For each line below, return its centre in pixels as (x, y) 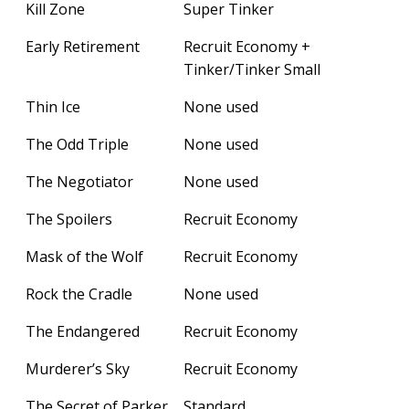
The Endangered (83, 331)
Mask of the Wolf (84, 256)
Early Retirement (83, 46)
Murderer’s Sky (78, 368)
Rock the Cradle (79, 294)
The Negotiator (79, 181)
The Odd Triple (77, 144)
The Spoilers (69, 219)
